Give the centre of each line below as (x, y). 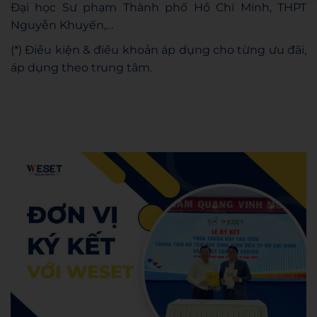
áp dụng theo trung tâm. (81, 67)
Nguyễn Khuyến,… (62, 25)
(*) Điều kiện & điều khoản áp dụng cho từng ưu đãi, (158, 50)
